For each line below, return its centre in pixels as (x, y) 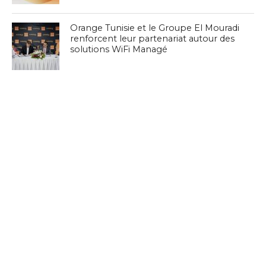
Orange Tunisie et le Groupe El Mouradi (155, 28)
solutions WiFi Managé (119, 49)
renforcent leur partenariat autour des (153, 38)
